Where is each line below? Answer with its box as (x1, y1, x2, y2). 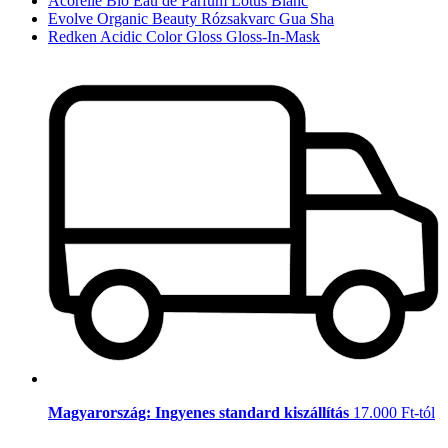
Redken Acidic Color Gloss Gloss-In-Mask (48, 28, 320, 46)
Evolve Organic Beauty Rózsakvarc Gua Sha (48, 10, 334, 28)
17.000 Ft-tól (353, 403, 435, 421)
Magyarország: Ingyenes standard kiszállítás (48, 403, 353, 421)
